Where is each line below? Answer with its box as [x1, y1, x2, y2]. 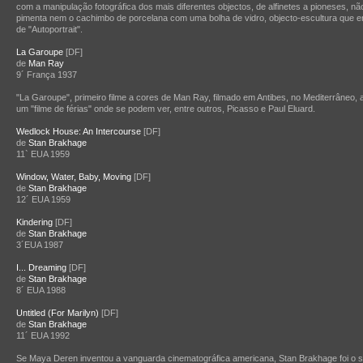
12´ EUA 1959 [16, 194, 70, 204]
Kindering [16, 217, 53, 227]
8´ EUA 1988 [16, 285, 66, 295]
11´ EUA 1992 [16, 331, 70, 340]
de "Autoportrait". [16, 24, 83, 34]
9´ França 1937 [16, 70, 77, 79]
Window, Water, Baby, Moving [16, 172, 131, 181]
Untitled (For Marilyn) [16, 308, 99, 318]
